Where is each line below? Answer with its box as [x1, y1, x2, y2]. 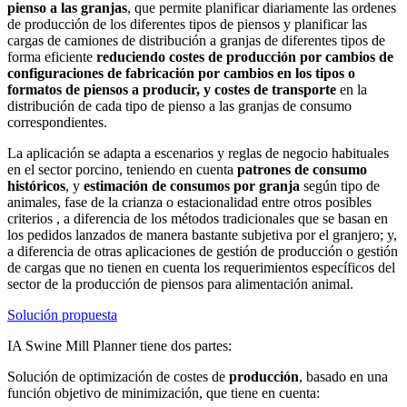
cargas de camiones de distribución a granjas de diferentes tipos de [7, 32, 385, 48]
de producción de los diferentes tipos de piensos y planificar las [7, 15, 367, 32]
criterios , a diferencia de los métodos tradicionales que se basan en [7, 210, 388, 226]
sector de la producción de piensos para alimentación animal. [7, 275, 353, 292]
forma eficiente [7, 48, 96, 65]
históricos [7, 177, 65, 194]
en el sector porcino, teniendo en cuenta [7, 161, 237, 177]
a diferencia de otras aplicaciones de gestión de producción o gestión [7, 243, 398, 259]
